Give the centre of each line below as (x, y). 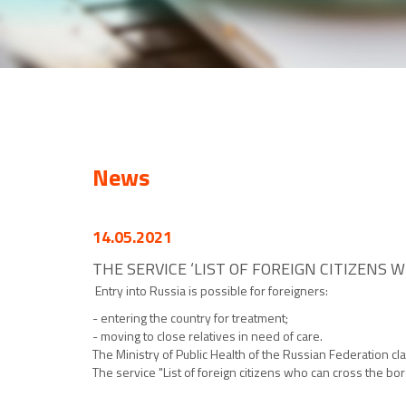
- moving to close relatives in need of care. (209, 336)
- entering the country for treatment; (192, 318)
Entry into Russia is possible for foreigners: (212, 290)
